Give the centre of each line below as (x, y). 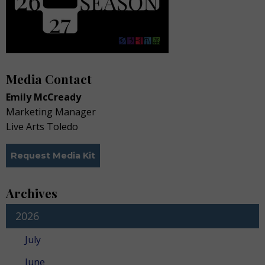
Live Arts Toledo (42, 126)
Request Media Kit (53, 156)
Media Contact (49, 78)
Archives (32, 193)
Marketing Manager (51, 112)
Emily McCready (43, 97)
